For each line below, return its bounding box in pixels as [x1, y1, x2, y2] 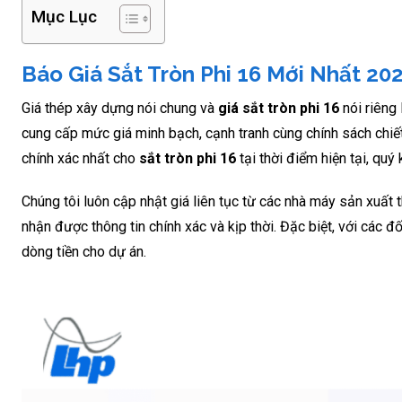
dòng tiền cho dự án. [22, 243, 146, 260]
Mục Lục [31, 6, 97, 28]
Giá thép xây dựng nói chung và [22, 100, 218, 117]
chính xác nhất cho [22, 150, 139, 167]
